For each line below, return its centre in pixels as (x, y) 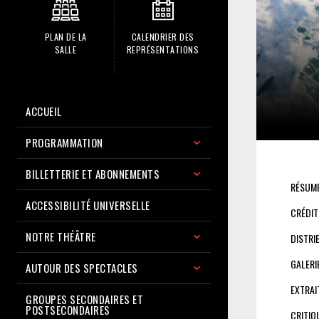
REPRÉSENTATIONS (163, 49)
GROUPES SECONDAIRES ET (84, 299)
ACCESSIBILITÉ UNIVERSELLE (88, 205)
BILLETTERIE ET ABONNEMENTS (93, 173)
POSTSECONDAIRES (68, 309)
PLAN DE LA (66, 36)
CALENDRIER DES (163, 36)
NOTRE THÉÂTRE (61, 236)
